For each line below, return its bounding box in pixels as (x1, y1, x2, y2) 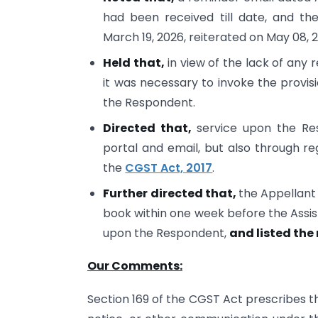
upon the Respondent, (103, 224, 230, 241)
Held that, (103, 54, 168, 71)
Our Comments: (87, 258, 182, 275)
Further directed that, (103, 185, 238, 202)
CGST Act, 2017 (125, 159, 213, 176)
